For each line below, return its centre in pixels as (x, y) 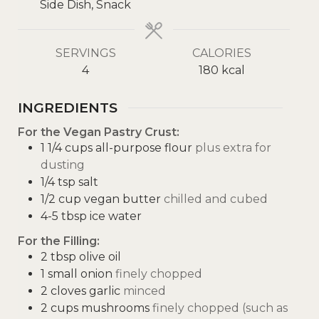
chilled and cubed (216, 199)
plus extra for (233, 147)
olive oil (100, 256)
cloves (68, 291)
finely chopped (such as (220, 308)
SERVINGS (85, 53)
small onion (80, 273)
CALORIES (221, 53)
